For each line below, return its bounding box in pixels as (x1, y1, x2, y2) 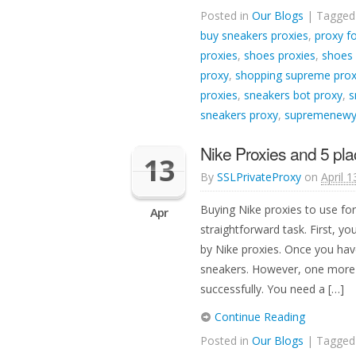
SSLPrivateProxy (217, 169, 301, 184)
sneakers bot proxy (244, 87, 342, 103)
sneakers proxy (200, 107, 278, 122)
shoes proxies (244, 48, 315, 63)
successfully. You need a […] (200, 281, 344, 296)
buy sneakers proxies (200, 28, 308, 43)
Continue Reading (211, 309, 305, 324)
